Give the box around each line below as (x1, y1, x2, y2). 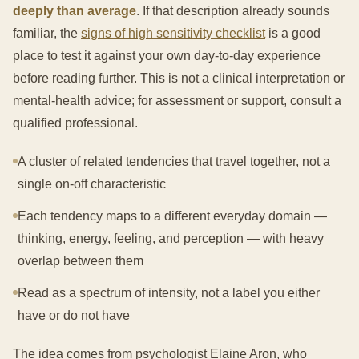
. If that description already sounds (136, 4, 329, 18)
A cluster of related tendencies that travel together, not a (18, 155, 330, 168)
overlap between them (18, 254, 143, 268)
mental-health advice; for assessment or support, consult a (13, 94, 341, 107)
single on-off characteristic (18, 177, 166, 191)
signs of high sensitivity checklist (81, 26, 265, 40)
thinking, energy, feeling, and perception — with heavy (18, 232, 324, 245)
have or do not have (18, 309, 130, 322)
